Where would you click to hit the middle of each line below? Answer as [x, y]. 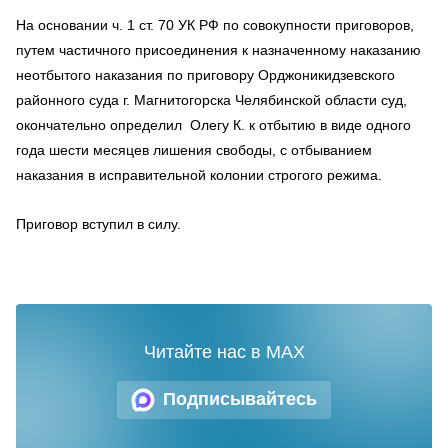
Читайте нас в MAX [224, 351]
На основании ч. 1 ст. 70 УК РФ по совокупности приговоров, [215, 24]
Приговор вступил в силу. [98, 223]
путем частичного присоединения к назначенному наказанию [218, 49]
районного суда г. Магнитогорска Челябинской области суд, [211, 99]
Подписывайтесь [240, 399]
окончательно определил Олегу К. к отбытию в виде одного [213, 124]
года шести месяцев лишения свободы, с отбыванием [194, 149]
